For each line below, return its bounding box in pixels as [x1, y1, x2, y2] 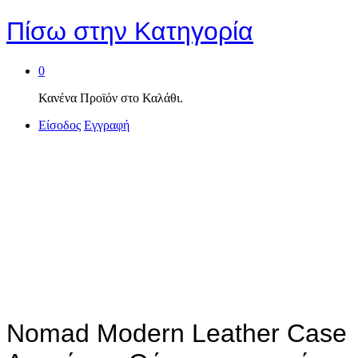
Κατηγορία [127, 17, 253, 46]
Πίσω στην [6, 17, 127, 46]
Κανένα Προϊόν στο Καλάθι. [38, 90, 183, 105]
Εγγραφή [84, 117, 129, 132]
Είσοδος [38, 117, 81, 132]
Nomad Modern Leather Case [6, 319, 347, 348]
